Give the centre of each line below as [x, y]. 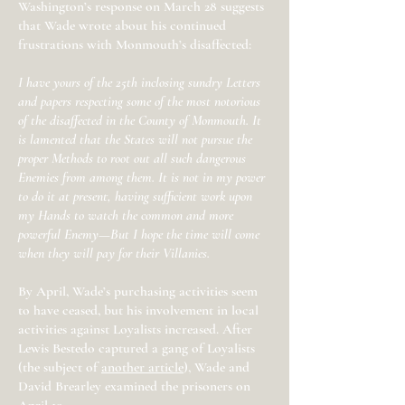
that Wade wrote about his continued [122, 25]
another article [142, 367]
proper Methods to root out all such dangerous [132, 158]
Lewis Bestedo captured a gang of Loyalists [137, 348]
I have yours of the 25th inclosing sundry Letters [139, 82]
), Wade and [217, 367]
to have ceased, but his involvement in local [138, 310]
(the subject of [60, 367]
